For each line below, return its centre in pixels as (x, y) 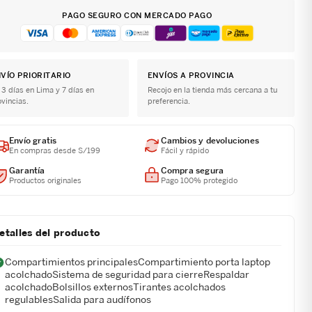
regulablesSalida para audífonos (78, 299)
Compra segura (192, 170)
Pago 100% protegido (199, 180)
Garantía (27, 170)
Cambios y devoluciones (210, 140)
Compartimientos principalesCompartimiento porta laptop (138, 262)
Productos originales (46, 180)
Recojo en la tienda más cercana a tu (212, 90)
